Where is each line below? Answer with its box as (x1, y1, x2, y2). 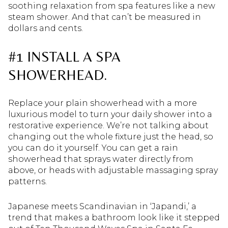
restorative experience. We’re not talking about (8, 121, 209, 131)
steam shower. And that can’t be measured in (8, 12, 201, 22)
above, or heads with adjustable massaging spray (8, 165, 218, 176)
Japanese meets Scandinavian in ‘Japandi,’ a (8, 201, 196, 211)
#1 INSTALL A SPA (8, 48, 121, 65)
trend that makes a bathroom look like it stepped (8, 212, 220, 222)
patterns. (8, 177, 47, 187)
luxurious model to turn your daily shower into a (8, 109, 212, 120)
